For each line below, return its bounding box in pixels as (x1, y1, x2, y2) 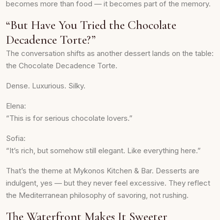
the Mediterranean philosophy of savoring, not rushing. (6, 191, 189, 200)
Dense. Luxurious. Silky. (6, 81, 85, 90)
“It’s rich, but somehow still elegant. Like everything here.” (6, 146, 201, 155)
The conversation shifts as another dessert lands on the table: (6, 49, 214, 58)
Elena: (6, 101, 26, 110)
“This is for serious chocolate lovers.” (6, 113, 133, 123)
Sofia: (6, 134, 26, 143)
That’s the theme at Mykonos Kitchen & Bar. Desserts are (6, 166, 199, 175)
